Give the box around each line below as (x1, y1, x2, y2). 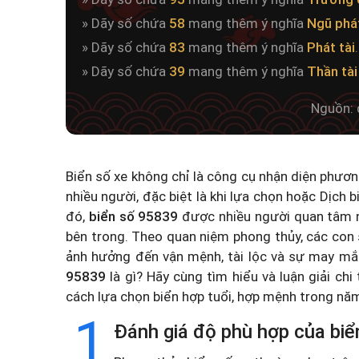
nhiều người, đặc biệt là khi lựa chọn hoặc (66, 188, 320, 204)
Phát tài (307, 39, 355, 55)
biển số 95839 (88, 208, 179, 224)
